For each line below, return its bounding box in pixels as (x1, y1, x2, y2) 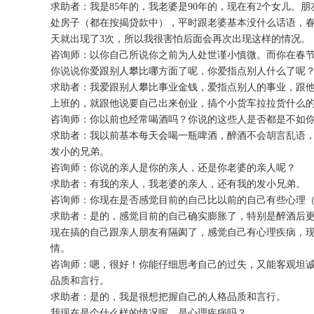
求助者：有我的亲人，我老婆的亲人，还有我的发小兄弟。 (50, 178, 306, 189)
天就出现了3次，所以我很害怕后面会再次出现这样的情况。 (50, 33, 310, 44)
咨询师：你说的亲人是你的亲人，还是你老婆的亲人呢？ (50, 162, 296, 173)
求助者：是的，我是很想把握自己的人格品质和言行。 (50, 291, 286, 302)
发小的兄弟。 (50, 146, 109, 157)
